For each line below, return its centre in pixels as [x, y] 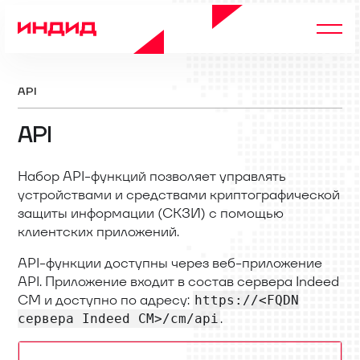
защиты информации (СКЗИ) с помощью [151, 213]
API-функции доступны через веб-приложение [170, 263]
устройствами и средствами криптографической [179, 194]
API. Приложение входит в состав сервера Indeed [178, 281]
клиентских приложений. [98, 231]
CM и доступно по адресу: [105, 300]
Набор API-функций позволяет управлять [152, 176]
